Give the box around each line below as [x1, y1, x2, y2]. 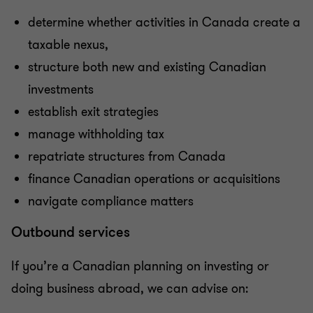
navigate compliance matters [28, 193, 194, 210]
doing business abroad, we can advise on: [11, 280, 249, 297]
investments [28, 81, 94, 98]
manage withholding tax [28, 126, 164, 143]
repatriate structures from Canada [28, 148, 226, 165]
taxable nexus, [28, 36, 108, 53]
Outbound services [11, 223, 130, 242]
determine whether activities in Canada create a [28, 14, 300, 31]
